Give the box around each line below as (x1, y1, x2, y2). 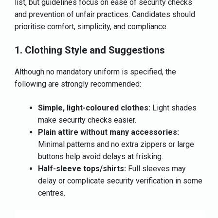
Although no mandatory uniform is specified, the (15, 67, 176, 76)
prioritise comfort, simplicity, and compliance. (15, 21, 168, 31)
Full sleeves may (126, 163, 186, 173)
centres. (38, 188, 67, 198)
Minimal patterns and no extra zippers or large (38, 139, 194, 149)
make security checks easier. (38, 115, 138, 125)
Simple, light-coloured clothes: (38, 103, 150, 112)
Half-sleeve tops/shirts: (38, 163, 126, 173)
